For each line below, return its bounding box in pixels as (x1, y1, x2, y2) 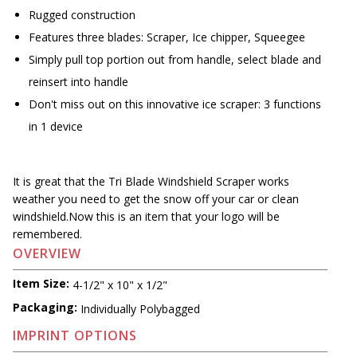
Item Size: (13, 275, 69, 291)
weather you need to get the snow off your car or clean (13, 191, 299, 207)
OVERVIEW (13, 245, 81, 263)
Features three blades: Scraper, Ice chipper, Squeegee (29, 29, 305, 45)
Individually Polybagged (80, 300, 200, 316)
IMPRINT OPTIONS (13, 326, 137, 344)
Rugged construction (29, 7, 135, 23)
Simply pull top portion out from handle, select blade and (29, 52, 321, 68)
